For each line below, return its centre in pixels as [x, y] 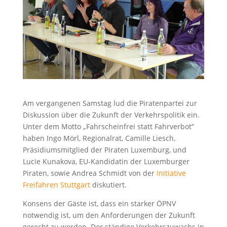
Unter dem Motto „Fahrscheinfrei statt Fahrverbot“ [108, 126]
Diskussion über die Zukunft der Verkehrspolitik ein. [111, 115]
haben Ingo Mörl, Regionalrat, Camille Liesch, [99, 138]
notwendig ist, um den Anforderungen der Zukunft [109, 215]
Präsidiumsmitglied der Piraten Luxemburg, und [104, 149]
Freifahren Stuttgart [56, 184]
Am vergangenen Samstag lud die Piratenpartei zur [110, 103]
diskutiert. [108, 184]
